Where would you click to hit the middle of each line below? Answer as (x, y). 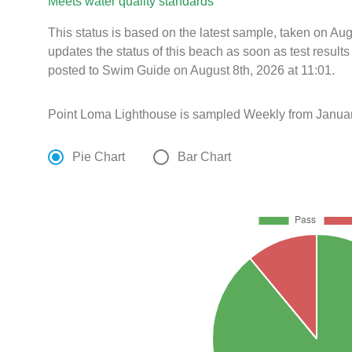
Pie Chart (99, 157)
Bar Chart (205, 157)
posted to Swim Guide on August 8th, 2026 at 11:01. (192, 71)
